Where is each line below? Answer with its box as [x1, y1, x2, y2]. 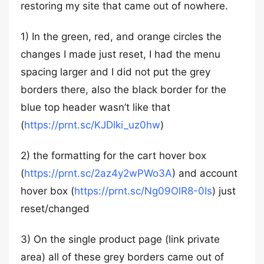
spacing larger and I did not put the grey [21, 66, 210, 78]
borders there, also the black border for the [21, 84, 226, 95]
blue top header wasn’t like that [21, 101, 170, 113]
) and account [172, 167, 237, 179]
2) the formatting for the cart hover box [21, 150, 206, 161]
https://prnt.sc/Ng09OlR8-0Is [74, 185, 212, 197]
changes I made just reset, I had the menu [21, 48, 220, 60]
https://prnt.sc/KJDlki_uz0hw [24, 119, 160, 131]
